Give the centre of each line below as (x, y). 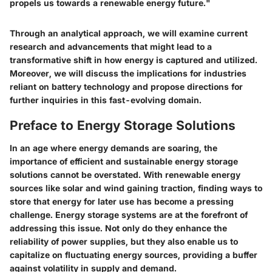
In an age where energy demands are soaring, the (114, 148)
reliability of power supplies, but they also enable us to (124, 241)
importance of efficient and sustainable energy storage (124, 161)
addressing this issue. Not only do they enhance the (118, 228)
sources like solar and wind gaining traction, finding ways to (136, 188)
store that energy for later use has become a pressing (122, 201)
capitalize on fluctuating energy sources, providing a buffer (134, 255)
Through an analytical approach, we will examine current (129, 33)
